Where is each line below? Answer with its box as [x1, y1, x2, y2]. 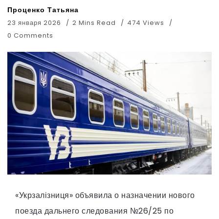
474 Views [127, 18, 164, 27]
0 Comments [7, 31, 53, 40]
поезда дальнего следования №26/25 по [15, 205, 174, 217]
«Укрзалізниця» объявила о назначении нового [15, 189, 195, 201]
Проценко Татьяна [7, 5, 79, 15]
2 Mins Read [72, 18, 118, 27]
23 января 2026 [7, 18, 61, 27]
